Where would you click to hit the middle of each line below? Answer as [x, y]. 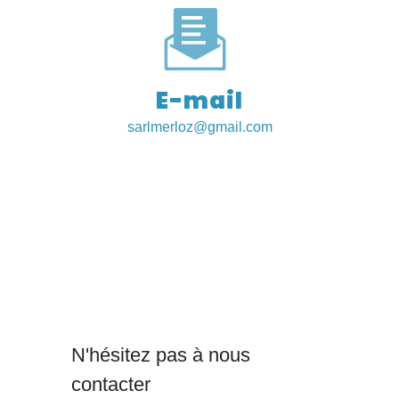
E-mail [199, 100]
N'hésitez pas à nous [161, 354]
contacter [111, 384]
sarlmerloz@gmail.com [199, 126]
